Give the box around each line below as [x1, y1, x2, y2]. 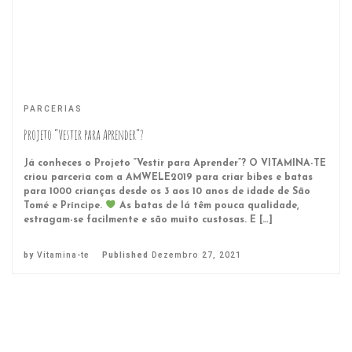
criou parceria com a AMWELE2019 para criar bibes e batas [24, 172, 313, 182]
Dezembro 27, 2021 [152, 249, 241, 260]
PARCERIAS [24, 104, 82, 115]
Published [102, 249, 152, 260]
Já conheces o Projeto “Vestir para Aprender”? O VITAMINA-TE [24, 158, 326, 168]
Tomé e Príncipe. [24, 200, 105, 211]
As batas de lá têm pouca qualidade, [116, 200, 299, 211]
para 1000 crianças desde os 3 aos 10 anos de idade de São [24, 186, 310, 196]
